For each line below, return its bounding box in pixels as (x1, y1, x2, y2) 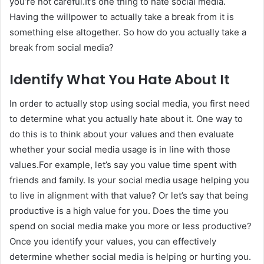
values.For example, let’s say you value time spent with (9, 159, 237, 170)
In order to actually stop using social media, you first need (9, 97, 250, 109)
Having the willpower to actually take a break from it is (9, 11, 234, 23)
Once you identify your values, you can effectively (9, 235, 216, 247)
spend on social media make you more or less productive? (9, 220, 252, 232)
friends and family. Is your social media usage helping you (9, 174, 249, 186)
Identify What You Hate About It (9, 70, 230, 90)
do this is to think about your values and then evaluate (9, 128, 234, 140)
